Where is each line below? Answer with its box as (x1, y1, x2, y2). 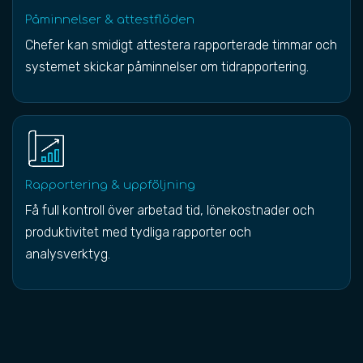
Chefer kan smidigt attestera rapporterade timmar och (25, 37, 337, 53)
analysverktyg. (25, 246, 110, 262)
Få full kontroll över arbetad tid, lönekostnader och (25, 203, 314, 218)
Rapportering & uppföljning (25, 178, 195, 192)
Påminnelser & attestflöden (25, 13, 194, 27)
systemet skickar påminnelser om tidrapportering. (25, 59, 309, 75)
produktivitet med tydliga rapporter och (25, 224, 251, 240)
